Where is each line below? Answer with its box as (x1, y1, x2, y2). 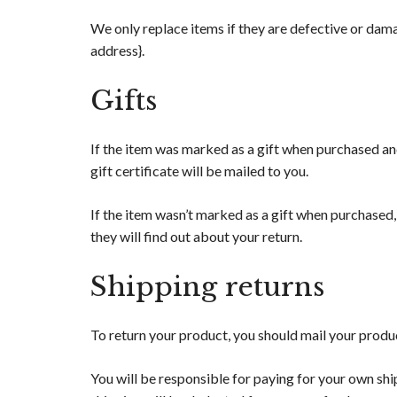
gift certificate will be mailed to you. (90, 162, 308, 180)
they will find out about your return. (90, 228, 302, 245)
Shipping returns (90, 270, 324, 304)
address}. (90, 42, 144, 59)
